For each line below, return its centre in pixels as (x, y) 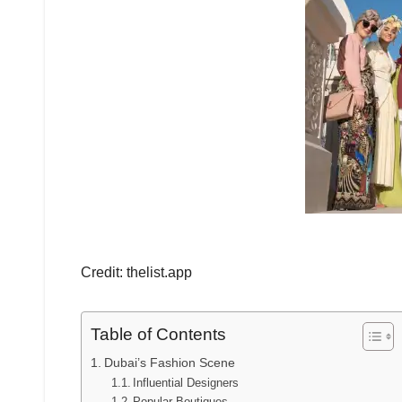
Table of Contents (158, 334)
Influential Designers (186, 382)
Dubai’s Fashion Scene (169, 362)
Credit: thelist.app (136, 272)
